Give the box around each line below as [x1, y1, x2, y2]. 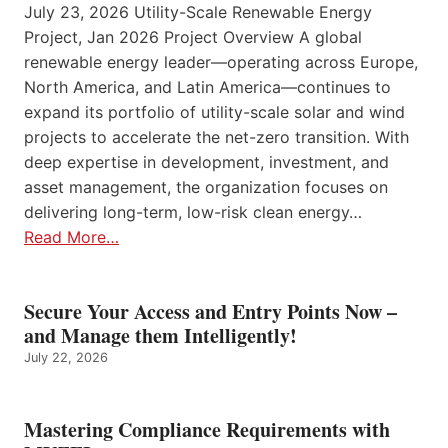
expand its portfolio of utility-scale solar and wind [24, 102, 405, 123]
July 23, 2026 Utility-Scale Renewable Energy [24, 2, 372, 23]
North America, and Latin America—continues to [24, 77, 391, 98]
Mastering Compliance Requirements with [24, 415, 390, 445]
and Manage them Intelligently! [24, 321, 297, 351]
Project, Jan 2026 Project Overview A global [24, 27, 362, 48]
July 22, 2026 [24, 350, 108, 366]
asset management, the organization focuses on [24, 177, 388, 198]
